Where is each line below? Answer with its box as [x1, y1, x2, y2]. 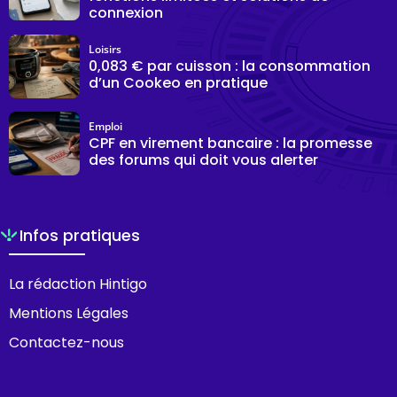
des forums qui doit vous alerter [89, 150, 318, 171]
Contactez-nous [9, 331, 124, 353]
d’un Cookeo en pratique [89, 73, 268, 94]
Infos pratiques [19, 224, 141, 246]
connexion [89, 3, 163, 24]
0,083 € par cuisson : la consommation [89, 56, 370, 77]
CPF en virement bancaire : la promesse [89, 133, 372, 154]
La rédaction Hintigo [9, 273, 147, 294]
